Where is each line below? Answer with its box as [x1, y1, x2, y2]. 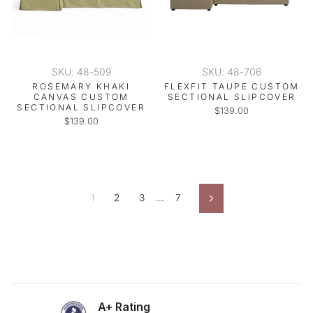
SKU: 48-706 [202, 65, 262, 78]
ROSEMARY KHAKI [32, 80, 131, 92]
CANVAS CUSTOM [33, 91, 129, 102]
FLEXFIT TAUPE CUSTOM [163, 80, 300, 92]
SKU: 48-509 [51, 65, 111, 78]
